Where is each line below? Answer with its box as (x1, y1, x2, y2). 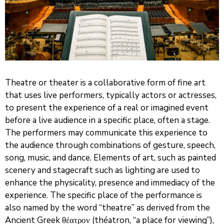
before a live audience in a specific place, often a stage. (5, 114, 210, 126)
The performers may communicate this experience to (5, 126, 207, 138)
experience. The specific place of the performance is (5, 189, 202, 201)
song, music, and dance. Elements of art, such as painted (5, 151, 216, 163)
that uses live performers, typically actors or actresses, (5, 89, 216, 101)
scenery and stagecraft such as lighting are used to (5, 164, 200, 176)
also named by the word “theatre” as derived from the (5, 201, 210, 213)
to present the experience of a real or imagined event (5, 101, 208, 113)
